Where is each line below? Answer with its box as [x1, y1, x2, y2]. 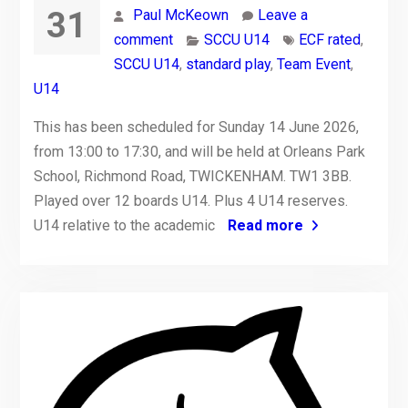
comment [113, 31, 173, 49]
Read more [227, 217, 303, 235]
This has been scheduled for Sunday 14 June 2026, [33, 118, 359, 137]
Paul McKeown [132, 6, 229, 25]
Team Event [276, 56, 351, 74]
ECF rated [298, 31, 361, 49]
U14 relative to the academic [33, 217, 219, 235]
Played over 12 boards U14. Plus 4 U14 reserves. [33, 192, 348, 210]
